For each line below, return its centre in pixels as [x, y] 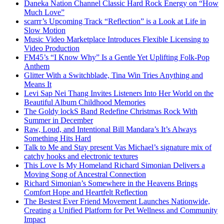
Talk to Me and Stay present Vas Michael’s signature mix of [118, 147]
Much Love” [44, 12]
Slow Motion [45, 30]
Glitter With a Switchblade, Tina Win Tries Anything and [113, 75]
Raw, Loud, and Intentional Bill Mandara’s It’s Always [110, 129]
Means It [38, 84]
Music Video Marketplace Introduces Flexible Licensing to [116, 39]
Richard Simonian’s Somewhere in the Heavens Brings [111, 183]
